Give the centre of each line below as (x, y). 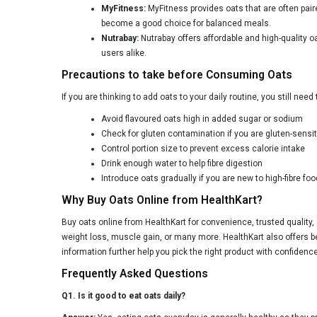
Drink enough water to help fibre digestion (182, 163)
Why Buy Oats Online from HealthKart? (162, 200)
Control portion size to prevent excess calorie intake (203, 148)
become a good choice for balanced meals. (186, 23)
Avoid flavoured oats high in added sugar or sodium (202, 119)
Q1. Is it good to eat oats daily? (123, 295)
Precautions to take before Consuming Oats (177, 75)
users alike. (124, 53)
